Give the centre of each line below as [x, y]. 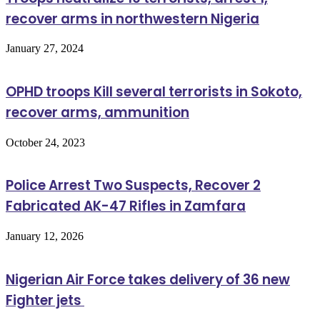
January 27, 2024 [45, 49]
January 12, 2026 [45, 236]
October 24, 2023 [45, 142]
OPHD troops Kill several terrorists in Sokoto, [154, 91]
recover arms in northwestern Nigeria [132, 19]
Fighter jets [45, 300]
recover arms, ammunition [97, 112]
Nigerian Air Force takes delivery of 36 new [148, 279]
